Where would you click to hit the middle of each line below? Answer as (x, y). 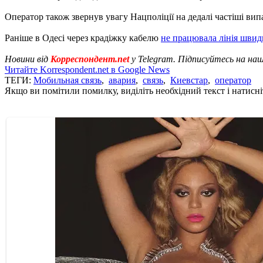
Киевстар (189, 80)
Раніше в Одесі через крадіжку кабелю (83, 38)
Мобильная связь (68, 80)
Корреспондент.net (90, 59)
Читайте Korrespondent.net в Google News (87, 69)
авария (122, 80)
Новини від (28, 59)
